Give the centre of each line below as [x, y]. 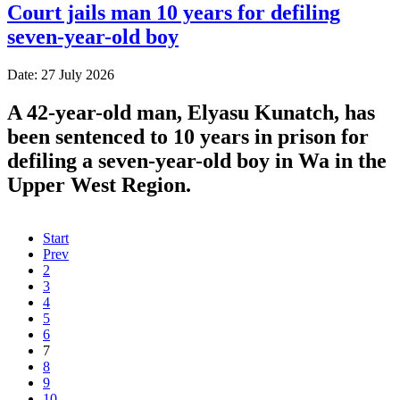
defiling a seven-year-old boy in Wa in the [197, 160]
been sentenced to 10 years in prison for [188, 136]
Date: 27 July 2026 [61, 74]
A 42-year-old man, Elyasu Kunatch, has [191, 112]
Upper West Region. [99, 184]
